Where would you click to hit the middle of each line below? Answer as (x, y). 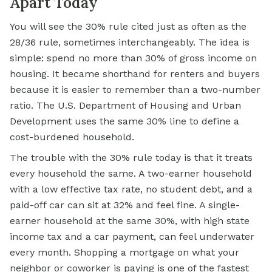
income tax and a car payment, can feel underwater (132, 237)
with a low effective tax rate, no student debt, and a (131, 189)
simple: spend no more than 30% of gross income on (133, 58)
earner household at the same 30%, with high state (130, 221)
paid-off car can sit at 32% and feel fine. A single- (125, 205)
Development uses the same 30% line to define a (124, 121)
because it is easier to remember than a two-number (135, 90)
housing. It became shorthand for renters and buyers (135, 74)
